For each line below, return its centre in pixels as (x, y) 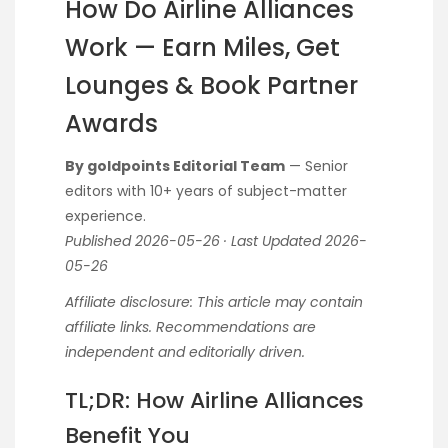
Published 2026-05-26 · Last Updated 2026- (216, 240)
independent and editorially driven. (185, 351)
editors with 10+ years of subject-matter (206, 190)
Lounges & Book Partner (211, 85)
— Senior (316, 165)
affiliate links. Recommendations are (190, 326)
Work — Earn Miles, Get (202, 47)
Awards (111, 123)
